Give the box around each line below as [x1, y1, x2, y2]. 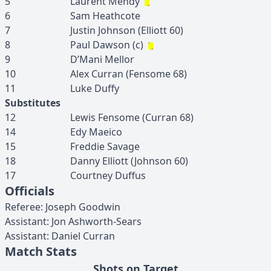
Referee [5, 200, 41, 214]
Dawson [93, 38, 130, 51]
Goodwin [79, 200, 120, 214]
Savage [107, 140, 140, 153]
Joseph [45, 200, 76, 214]
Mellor [105, 53, 134, 66]
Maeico [89, 125, 122, 139]
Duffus [115, 169, 146, 182]
